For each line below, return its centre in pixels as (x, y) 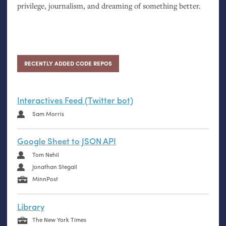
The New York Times (59, 219)
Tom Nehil (45, 154)
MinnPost (45, 179)
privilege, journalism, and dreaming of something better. (109, 6)
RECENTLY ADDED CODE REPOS (68, 64)
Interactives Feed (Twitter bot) (75, 100)
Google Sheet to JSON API (66, 141)
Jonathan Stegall (54, 166)
